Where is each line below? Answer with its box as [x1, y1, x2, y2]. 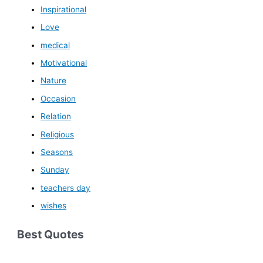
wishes [41, 201, 67, 211]
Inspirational [41, 4, 87, 14]
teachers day [41, 183, 91, 193]
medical [41, 40, 70, 50]
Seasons [41, 147, 73, 157]
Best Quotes [17, 227, 85, 242]
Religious [41, 129, 75, 139]
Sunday [41, 165, 70, 175]
